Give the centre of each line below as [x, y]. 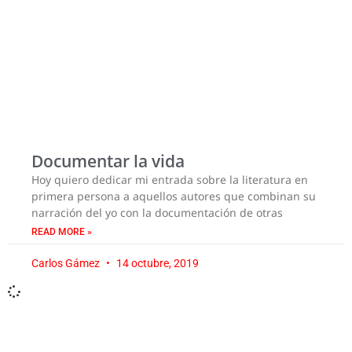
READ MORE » [62, 231]
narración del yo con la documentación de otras [157, 212]
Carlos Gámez [67, 263]
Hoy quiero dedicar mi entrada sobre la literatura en [170, 179]
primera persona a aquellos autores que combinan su [174, 196]
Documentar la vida [108, 161]
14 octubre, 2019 [156, 263]
